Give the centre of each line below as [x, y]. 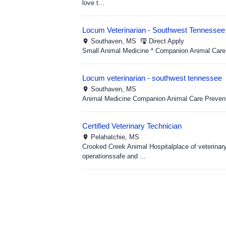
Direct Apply [166, 41]
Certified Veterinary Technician [132, 126]
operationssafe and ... [114, 156]
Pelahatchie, [110, 137]
